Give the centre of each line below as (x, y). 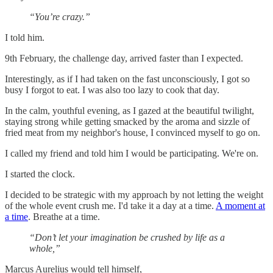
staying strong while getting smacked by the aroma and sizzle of (127, 121)
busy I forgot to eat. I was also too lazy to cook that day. (112, 90)
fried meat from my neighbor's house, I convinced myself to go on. (133, 132)
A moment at (240, 205)
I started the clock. (40, 174)
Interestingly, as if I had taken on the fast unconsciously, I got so (127, 79)
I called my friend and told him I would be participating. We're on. (132, 153)
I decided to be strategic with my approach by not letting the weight (134, 194)
